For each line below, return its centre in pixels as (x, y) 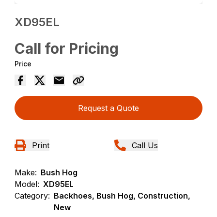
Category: (32, 196)
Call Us (145, 146)
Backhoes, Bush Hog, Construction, (122, 196)
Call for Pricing (67, 49)
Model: (27, 184)
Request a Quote (108, 108)
